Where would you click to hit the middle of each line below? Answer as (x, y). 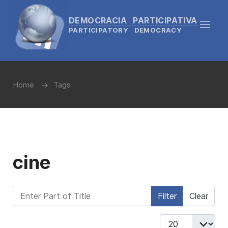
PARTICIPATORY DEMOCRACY (125, 30)
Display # (177, 220)
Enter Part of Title (47, 191)
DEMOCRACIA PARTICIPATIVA (133, 20)
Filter (167, 196)
